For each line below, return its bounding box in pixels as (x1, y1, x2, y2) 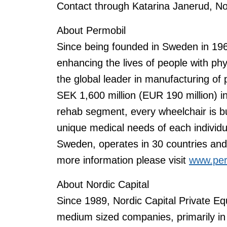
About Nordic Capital (57, 179, 149, 190)
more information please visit (57, 155, 189, 166)
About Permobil (57, 25, 126, 36)
